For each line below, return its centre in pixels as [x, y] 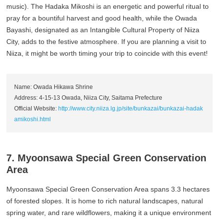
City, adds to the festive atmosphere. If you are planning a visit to [107, 42]
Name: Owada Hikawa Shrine [54, 87]
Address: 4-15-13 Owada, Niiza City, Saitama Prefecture [88, 98]
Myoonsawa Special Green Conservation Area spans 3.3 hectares [108, 189]
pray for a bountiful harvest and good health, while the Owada [102, 18]
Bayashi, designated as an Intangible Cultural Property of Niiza [103, 30]
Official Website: [36, 109]
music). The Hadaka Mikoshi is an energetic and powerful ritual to [108, 7]
